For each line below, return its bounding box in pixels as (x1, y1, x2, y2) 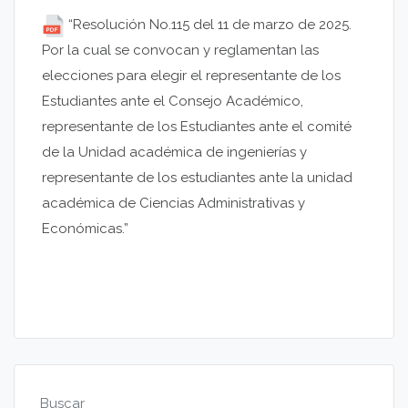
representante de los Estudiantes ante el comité (42, 118, 352, 136)
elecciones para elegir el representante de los (42, 67, 341, 85)
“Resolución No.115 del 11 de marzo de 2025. (65, 16, 352, 34)
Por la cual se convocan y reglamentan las (42, 42, 319, 59)
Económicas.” (42, 220, 128, 238)
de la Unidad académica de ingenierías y (42, 144, 307, 161)
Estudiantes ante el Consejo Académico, (42, 93, 303, 110)
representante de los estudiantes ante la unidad (42, 169, 352, 187)
